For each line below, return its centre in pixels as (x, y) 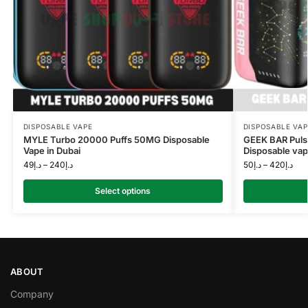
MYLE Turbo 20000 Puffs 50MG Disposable (116, 139)
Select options (123, 190)
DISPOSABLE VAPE (58, 126)
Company (32, 294)
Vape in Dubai (52, 150)
